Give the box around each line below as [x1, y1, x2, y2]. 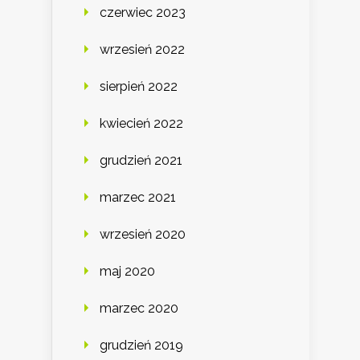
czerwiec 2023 [100, 4, 186, 20]
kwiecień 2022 [100, 115, 183, 131]
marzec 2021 [100, 189, 176, 205]
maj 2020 [100, 263, 155, 279]
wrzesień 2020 [100, 226, 186, 242]
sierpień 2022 [100, 78, 178, 94]
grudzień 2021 [100, 152, 182, 168]
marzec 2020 [100, 300, 178, 316]
